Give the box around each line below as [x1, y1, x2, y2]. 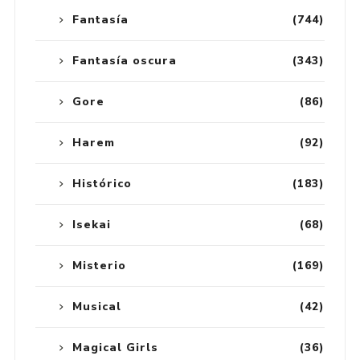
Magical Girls [72, 339, 158, 355]
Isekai [72, 216, 111, 232]
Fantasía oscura [72, 52, 177, 68]
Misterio [72, 257, 126, 273]
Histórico [72, 175, 132, 191]
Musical [72, 298, 121, 314]
